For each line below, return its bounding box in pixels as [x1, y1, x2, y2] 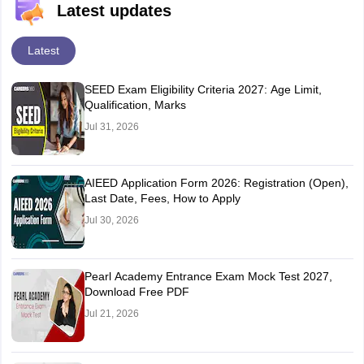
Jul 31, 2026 [84, 121, 139, 132]
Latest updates [56, 2, 171, 19]
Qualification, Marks [84, 98, 186, 111]
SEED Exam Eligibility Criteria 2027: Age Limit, [84, 83, 322, 96]
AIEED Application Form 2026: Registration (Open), [84, 176, 349, 189]
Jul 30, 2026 [84, 214, 139, 226]
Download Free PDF [84, 285, 189, 298]
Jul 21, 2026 [84, 308, 139, 319]
